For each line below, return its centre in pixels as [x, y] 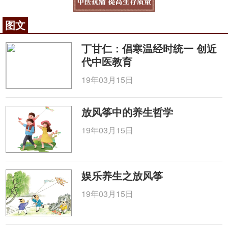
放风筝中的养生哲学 [127, 112]
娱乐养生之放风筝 [122, 175]
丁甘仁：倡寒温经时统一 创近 [149, 48]
